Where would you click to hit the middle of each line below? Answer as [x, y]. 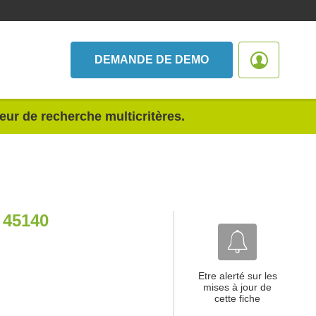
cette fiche [237, 298]
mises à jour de [237, 287]
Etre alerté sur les [237, 276]
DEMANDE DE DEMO [152, 60]
